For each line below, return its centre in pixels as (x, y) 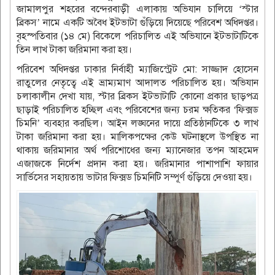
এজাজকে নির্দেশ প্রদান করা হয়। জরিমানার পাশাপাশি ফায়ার (137, 164)
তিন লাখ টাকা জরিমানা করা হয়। (74, 49)
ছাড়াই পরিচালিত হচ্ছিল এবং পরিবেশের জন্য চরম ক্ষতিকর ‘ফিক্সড (137, 110)
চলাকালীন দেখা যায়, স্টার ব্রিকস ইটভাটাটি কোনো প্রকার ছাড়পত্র (137, 96)
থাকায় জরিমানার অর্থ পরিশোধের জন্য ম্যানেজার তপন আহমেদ (137, 150)
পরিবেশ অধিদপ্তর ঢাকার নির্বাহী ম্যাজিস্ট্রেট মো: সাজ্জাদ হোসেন (137, 69)
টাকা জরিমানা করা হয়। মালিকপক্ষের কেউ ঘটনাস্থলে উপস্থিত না (137, 137)
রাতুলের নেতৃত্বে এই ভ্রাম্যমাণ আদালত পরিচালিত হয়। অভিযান (137, 83)
